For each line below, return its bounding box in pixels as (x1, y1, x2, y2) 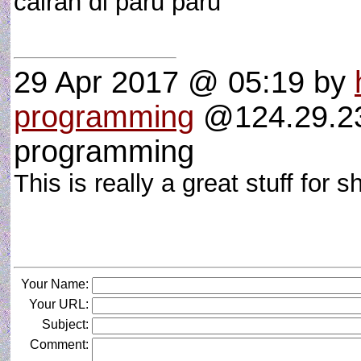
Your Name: (21, 277, 89, 291)
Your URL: (29, 297, 89, 311)
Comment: (30, 338, 89, 351)
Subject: (42, 317, 89, 331)
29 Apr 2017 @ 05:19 (14, 65, 305, 99)
